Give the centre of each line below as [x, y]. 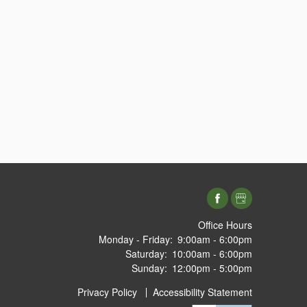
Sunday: [149, 268]
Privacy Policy [107, 292]
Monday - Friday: [135, 239]
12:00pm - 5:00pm [212, 268]
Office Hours [225, 224]
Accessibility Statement [202, 292]
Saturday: [146, 253]
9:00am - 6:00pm [215, 239]
